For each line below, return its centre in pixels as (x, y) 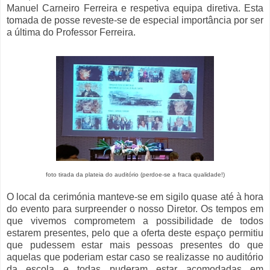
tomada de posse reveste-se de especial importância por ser (135, 20)
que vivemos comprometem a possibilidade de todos (135, 221)
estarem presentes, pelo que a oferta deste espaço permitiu (135, 233)
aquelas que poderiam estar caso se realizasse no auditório (135, 257)
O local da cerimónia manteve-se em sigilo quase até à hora (135, 196)
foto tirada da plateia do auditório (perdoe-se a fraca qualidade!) (135, 175)
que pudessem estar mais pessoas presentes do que (135, 245)
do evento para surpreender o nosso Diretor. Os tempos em (135, 209)
